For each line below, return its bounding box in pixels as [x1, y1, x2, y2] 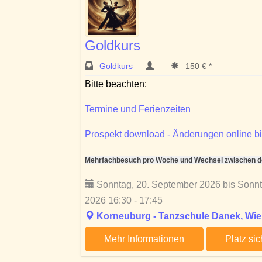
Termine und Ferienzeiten [85, 104, 191, 115]
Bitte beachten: [85, 79, 147, 89]
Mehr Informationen [104, 234, 184, 244]
